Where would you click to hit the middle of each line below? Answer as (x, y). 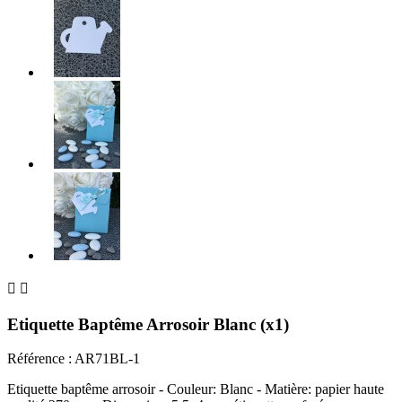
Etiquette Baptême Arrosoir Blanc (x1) (148, 324)
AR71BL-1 (107, 359)
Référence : (39, 359)
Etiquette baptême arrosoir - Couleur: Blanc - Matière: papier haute (196, 389)
